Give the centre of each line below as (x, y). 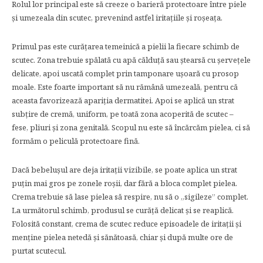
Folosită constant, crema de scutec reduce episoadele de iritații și (127, 224)
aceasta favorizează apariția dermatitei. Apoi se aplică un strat (123, 100)
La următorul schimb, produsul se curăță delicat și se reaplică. (123, 210)
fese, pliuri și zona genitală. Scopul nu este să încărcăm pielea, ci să (131, 127)
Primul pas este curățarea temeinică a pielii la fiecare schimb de (126, 46)
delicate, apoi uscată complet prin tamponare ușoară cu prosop (125, 73)
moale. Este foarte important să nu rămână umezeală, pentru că (125, 87)
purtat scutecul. (39, 251)
